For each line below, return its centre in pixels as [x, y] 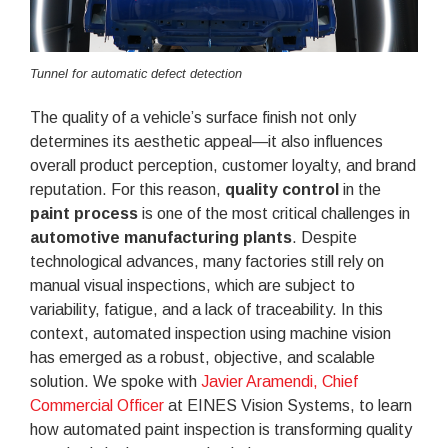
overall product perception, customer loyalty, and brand [223, 166]
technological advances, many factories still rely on [207, 262]
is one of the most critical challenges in [274, 214]
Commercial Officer [97, 406]
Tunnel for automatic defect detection [136, 74]
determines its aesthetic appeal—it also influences [206, 142]
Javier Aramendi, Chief [279, 382]
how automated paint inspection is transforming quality [221, 430]
